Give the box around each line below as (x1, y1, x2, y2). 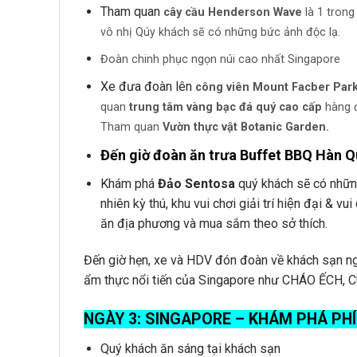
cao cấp (278, 100, 322, 114)
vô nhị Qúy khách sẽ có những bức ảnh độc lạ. (100, 25, 340, 39)
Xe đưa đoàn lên (100, 79, 195, 94)
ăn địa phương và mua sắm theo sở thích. (100, 216, 328, 232)
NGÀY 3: (84, 309, 145, 328)
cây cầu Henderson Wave (159, 5, 302, 19)
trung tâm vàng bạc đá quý (125, 100, 276, 114)
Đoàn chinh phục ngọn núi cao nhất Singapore (100, 53, 340, 67)
